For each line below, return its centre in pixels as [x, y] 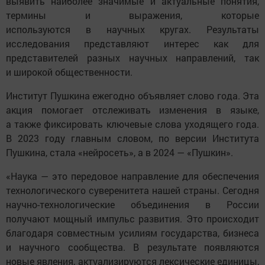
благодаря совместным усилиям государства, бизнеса [132, 233]
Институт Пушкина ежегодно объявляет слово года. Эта [132, 96]
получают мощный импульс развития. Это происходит [132, 219]
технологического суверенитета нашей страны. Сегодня [132, 190]
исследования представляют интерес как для [132, 44]
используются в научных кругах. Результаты [132, 30]
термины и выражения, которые [132, 15]
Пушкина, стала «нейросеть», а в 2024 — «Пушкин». [121, 153]
